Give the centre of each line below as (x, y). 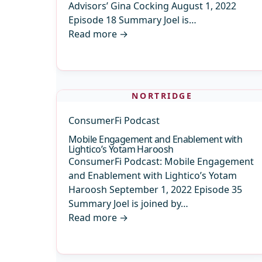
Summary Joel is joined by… (128, 204)
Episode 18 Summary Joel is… (132, 20)
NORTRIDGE (162, 96)
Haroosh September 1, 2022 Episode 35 (155, 189)
